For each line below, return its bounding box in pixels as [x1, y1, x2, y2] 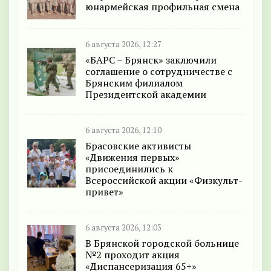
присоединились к [85, 162, 173, 176]
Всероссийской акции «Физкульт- [85, 174, 243, 188]
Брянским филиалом [85, 76, 183, 90]
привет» [85, 185, 123, 199]
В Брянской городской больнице [85, 237, 239, 250]
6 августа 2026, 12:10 [85, 125, 162, 136]
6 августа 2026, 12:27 [85, 39, 162, 50]
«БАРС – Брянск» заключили [85, 53, 217, 67]
